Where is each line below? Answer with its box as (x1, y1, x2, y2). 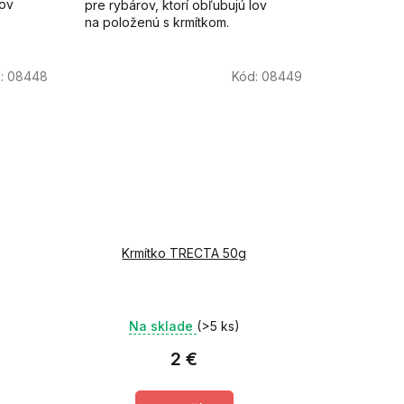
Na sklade (128, 317, 197, 334)
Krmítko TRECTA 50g (122, 244, 247, 261)
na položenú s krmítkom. (84, 14, 229, 30)
